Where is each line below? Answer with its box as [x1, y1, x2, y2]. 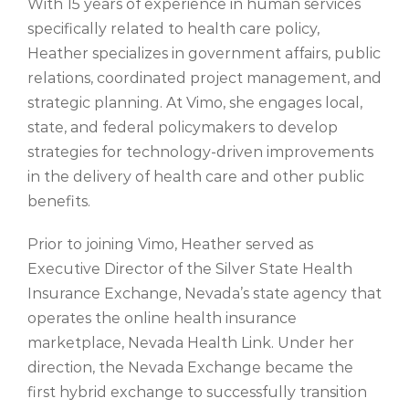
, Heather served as [174, 236, 313, 254]
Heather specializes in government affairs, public [27, 45, 381, 63]
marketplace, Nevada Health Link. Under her [27, 334, 354, 352]
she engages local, [225, 94, 362, 112]
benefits [27, 193, 88, 211]
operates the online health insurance [27, 309, 297, 328]
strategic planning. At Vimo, [27, 94, 225, 112]
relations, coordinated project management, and [27, 69, 382, 88]
